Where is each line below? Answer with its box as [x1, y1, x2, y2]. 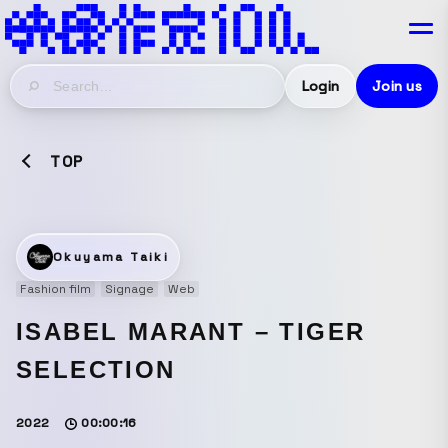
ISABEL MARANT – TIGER [16, 318, 366, 345]
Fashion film [20, 281, 91, 297]
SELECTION [16, 356, 176, 383]
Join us [372, 77, 422, 95]
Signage [105, 281, 154, 297]
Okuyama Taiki [53, 249, 170, 265]
